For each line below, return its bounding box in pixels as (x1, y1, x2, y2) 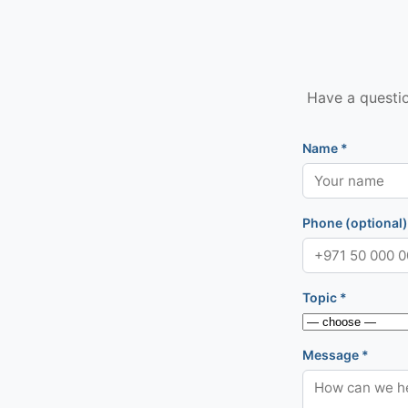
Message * (302, 346, 369, 362)
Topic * (302, 290, 347, 305)
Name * (302, 139, 348, 156)
